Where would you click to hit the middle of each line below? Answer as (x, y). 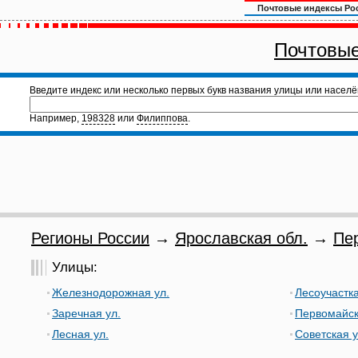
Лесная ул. (80, 334)
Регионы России (90, 238)
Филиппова (162, 118)
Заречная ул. (86, 313)
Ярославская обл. (241, 238)
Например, (56, 118)
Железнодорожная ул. (111, 292)
